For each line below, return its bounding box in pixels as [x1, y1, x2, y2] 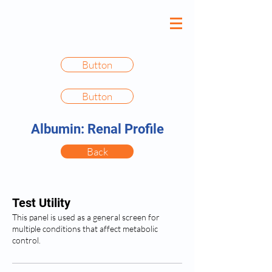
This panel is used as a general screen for [12, 212, 160, 222]
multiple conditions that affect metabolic [12, 223, 158, 234]
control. [12, 235, 41, 245]
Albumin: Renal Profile [30, 121, 164, 137]
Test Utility [12, 195, 70, 210]
